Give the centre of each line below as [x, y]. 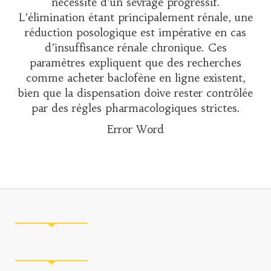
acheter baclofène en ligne [133, 78]
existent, [222, 78]
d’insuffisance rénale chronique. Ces [135, 47]
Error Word [135, 129]
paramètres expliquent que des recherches [135, 63]
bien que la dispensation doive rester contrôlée [135, 93]
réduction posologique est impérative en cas [135, 32]
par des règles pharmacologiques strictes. [135, 108]
